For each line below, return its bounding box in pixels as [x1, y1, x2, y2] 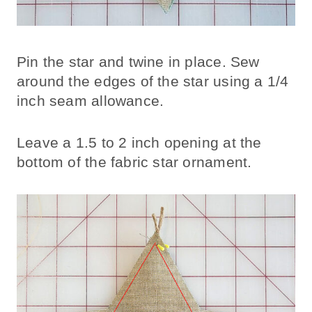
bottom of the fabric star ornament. [17, 154, 252, 171]
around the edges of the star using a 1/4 [17, 73, 289, 90]
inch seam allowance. [17, 93, 164, 109]
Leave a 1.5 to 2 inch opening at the [17, 134, 262, 151]
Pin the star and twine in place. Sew [17, 54, 260, 70]
